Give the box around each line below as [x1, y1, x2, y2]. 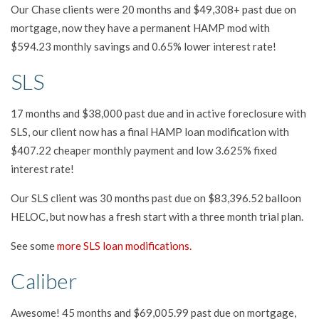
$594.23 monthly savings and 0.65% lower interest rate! [11, 39, 276, 53]
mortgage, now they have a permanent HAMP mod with [11, 21, 270, 34]
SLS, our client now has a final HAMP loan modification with [11, 125, 289, 138]
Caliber [11, 267, 77, 293]
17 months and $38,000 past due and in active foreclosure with [11, 106, 306, 120]
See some [11, 239, 57, 252]
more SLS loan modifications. [57, 239, 192, 252]
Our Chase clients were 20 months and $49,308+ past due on [11, 2, 296, 16]
